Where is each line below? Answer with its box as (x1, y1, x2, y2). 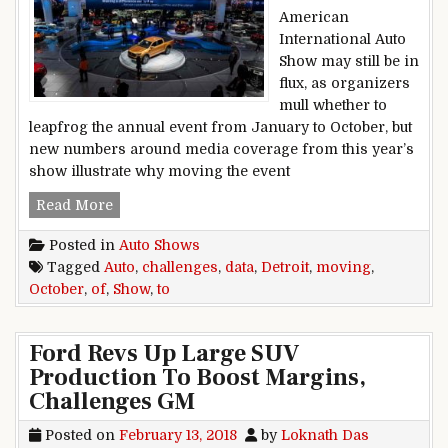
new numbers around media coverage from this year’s (29, 141, 414, 158)
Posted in (45, 236, 119, 253)
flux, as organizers (279, 75, 410, 92)
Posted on (41, 426, 119, 443)
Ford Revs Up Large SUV (29, 337, 299, 369)
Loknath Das (281, 426, 369, 443)
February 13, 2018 (119, 426, 237, 443)
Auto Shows (119, 236, 200, 253)
